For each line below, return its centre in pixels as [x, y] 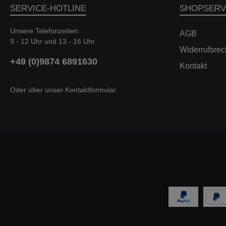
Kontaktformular [90, 90]
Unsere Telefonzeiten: [45, 31]
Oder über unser [38, 90]
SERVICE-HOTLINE [48, 9]
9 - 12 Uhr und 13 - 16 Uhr [52, 42]
